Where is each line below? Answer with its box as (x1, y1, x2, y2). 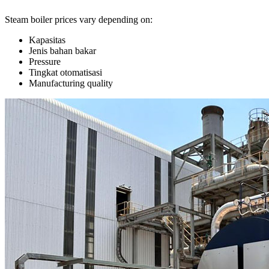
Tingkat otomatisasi (29, 67, 102, 78)
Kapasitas (29, 35, 65, 46)
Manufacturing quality (29, 78, 113, 89)
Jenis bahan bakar (29, 46, 96, 56)
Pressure (29, 56, 61, 67)
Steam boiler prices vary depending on (5, 14, 150, 25)
